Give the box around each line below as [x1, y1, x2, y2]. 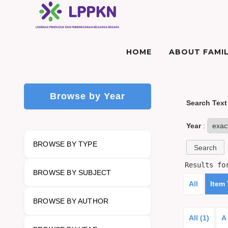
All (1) [188, 214, 209, 222]
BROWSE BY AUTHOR [33, 197, 109, 205]
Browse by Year [50, 91, 126, 101]
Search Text [186, 98, 227, 107]
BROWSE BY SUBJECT [33, 168, 111, 177]
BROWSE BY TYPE [33, 140, 97, 148]
